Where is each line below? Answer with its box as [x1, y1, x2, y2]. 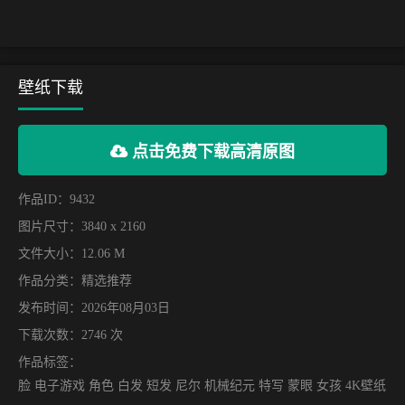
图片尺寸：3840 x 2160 [18, 219, 146, 233]
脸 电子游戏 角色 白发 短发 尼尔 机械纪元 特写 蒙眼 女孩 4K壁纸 [18, 378, 386, 392]
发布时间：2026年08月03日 [18, 300, 170, 315]
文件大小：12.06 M [18, 246, 125, 260]
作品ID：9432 [18, 192, 95, 206]
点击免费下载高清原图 [127, 142, 295, 161]
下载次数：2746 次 [18, 327, 123, 342]
